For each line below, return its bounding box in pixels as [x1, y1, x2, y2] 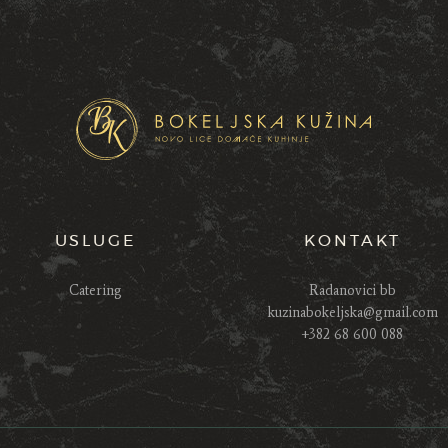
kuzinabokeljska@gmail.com [267, 304, 438, 322]
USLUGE [54, 232, 136, 249]
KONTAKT [304, 232, 402, 249]
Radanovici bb [309, 282, 397, 300]
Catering [68, 282, 122, 300]
